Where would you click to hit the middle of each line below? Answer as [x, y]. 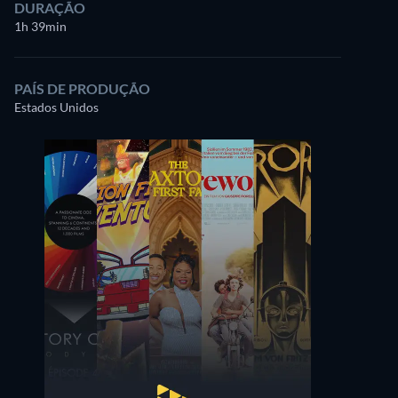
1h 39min [40, 26]
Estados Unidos [56, 107]
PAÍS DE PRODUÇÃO [82, 88]
